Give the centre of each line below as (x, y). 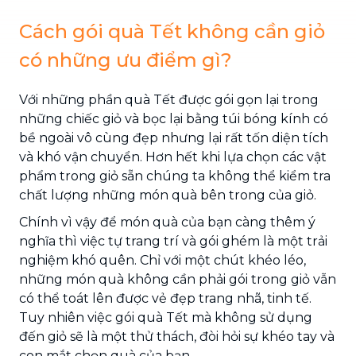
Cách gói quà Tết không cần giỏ (172, 31)
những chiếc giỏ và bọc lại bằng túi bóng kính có (174, 118)
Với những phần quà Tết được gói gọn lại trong (169, 99)
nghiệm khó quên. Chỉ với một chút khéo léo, (163, 260)
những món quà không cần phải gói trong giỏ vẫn (178, 279)
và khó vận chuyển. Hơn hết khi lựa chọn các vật (173, 157)
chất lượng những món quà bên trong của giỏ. (168, 195)
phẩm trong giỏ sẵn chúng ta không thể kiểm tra (175, 176)
